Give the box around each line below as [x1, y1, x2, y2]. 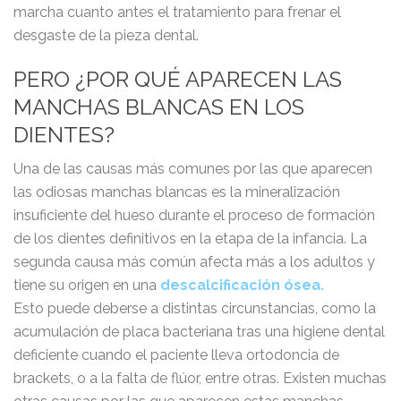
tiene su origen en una [13, 277, 160, 294]
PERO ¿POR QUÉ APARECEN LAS [13, 66, 342, 93]
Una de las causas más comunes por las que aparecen [13, 160, 372, 178]
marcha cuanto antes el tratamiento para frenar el [13, 4, 341, 21]
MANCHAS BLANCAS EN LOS [13, 94, 304, 121]
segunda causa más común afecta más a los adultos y [13, 253, 375, 271]
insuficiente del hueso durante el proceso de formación [13, 207, 375, 225]
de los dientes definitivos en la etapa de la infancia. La [13, 230, 367, 248]
